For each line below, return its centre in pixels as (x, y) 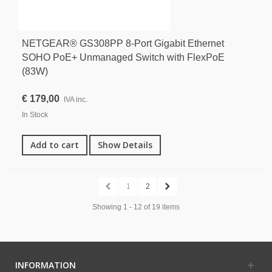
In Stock (35, 114)
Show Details (125, 144)
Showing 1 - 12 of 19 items (136, 207)
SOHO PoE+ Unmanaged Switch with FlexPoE (123, 57)
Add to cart (55, 144)
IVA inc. (76, 99)
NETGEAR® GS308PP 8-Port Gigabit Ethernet (123, 43)
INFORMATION (46, 265)
